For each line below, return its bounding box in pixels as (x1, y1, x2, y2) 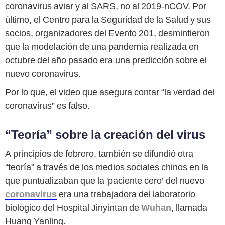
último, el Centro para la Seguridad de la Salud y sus (5, 14, 211, 25)
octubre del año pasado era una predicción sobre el (5, 55, 207, 66)
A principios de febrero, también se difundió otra (5, 148, 193, 159)
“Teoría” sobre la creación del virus (5, 128, 205, 142)
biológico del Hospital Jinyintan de (5, 202, 141, 213)
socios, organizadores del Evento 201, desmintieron (5, 28, 210, 39)
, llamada (171, 202, 207, 213)
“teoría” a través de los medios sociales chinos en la (5, 162, 208, 173)
